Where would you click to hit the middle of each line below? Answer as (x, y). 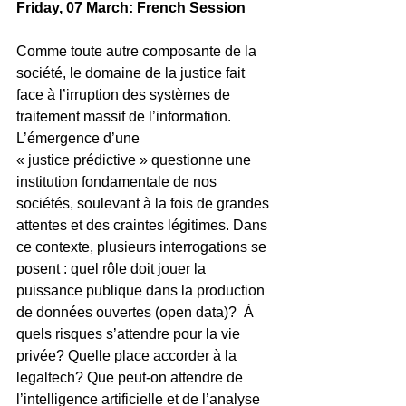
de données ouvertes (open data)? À (137, 312)
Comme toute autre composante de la (138, 51)
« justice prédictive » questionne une (135, 160)
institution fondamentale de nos (118, 182)
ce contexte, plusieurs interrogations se (143, 247)
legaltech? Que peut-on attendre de (131, 377)
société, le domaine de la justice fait (132, 73)
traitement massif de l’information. (127, 116)
